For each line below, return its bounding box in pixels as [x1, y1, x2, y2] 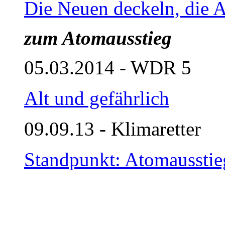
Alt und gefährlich [24, 87, 169, 109]
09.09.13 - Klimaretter [24, 118, 201, 140]
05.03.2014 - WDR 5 [24, 56, 191, 78]
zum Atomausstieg [24, 27, 172, 49]
